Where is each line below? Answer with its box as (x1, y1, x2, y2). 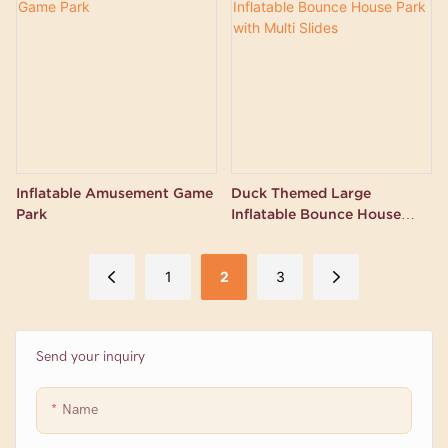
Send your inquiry (36, 348, 145, 366)
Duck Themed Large (230, 185, 371, 202)
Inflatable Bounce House (230, 206, 401, 223)
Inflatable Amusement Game (16, 185, 213, 202)
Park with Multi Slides (230, 227, 381, 244)
